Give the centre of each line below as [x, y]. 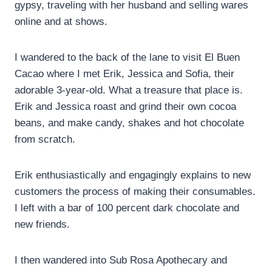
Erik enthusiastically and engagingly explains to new [133, 175]
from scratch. [45, 140]
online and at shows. [61, 22]
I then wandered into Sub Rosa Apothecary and [121, 260]
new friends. [42, 225]
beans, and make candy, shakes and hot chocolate [129, 123]
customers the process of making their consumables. [135, 192]
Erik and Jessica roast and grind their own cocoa [125, 107]
